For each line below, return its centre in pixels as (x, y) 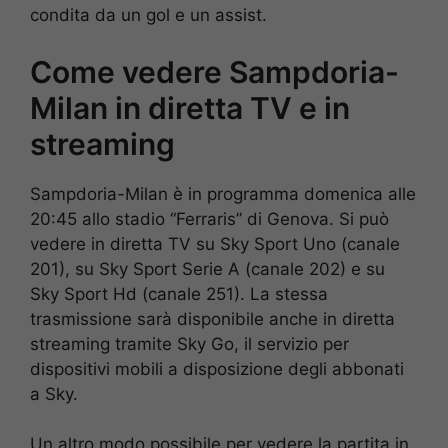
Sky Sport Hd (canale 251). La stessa (179, 293)
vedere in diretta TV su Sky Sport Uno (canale (215, 243)
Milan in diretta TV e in (190, 107)
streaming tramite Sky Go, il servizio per (189, 343)
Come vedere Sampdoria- (214, 71)
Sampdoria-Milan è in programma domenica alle (223, 193)
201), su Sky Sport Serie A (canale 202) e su (207, 268)
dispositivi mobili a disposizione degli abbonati (217, 368)
